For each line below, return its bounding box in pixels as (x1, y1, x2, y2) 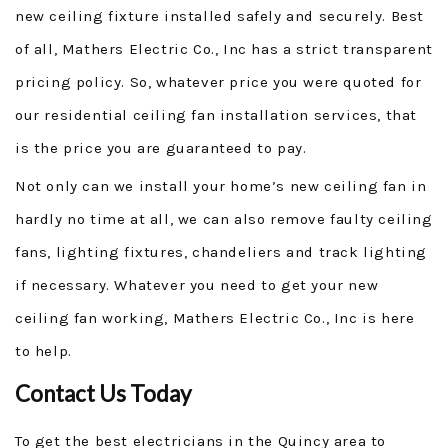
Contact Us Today (15, 380, 191, 407)
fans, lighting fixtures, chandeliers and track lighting (15, 243, 428, 261)
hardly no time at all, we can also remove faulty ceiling (15, 210, 433, 228)
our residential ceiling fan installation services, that (15, 106, 418, 124)
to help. (15, 342, 72, 360)
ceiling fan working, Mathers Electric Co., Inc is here (15, 309, 415, 327)
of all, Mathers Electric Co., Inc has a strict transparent (15, 40, 433, 58)
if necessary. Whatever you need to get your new (15, 276, 379, 294)
